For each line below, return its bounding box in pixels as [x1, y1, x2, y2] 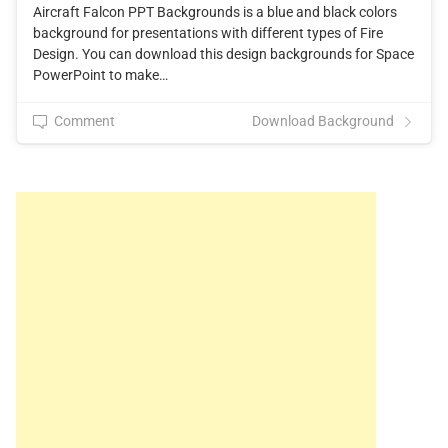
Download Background [252, 113, 394, 130]
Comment [54, 113, 115, 130]
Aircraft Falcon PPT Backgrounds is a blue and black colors [33, 4, 397, 21]
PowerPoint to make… [33, 67, 168, 84]
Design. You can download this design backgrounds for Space [33, 46, 414, 63]
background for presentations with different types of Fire [33, 25, 383, 42]
